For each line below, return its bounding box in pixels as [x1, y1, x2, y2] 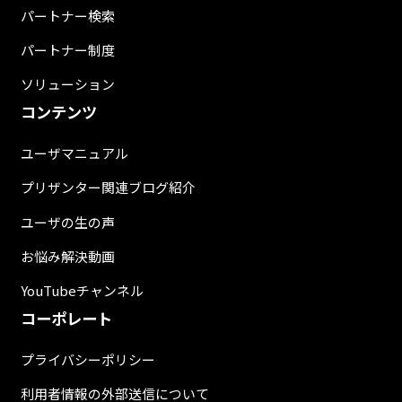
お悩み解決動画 [20, 246, 115, 266]
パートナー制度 [20, 40, 115, 60]
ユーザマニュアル [20, 144, 128, 163]
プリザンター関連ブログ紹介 [20, 178, 196, 197]
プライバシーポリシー [20, 349, 155, 369]
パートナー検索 [20, 5, 115, 25]
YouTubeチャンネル [20, 280, 144, 300]
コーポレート [20, 306, 112, 329]
